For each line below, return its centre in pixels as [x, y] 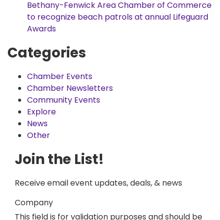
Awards [41, 29]
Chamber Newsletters [70, 88]
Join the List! [59, 159]
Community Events [64, 100]
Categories [47, 53]
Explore [41, 112]
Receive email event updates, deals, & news [98, 183]
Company [34, 203]
